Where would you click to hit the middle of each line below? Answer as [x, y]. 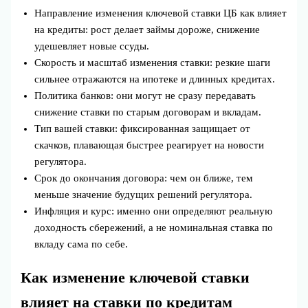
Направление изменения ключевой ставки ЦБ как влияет [161, 13]
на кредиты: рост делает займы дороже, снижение [147, 30]
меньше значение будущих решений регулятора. [144, 195]
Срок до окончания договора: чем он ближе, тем [144, 178]
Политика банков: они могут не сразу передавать [145, 96]
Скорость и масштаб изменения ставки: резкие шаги [153, 63]
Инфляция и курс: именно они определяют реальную [154, 211]
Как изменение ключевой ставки [135, 277]
